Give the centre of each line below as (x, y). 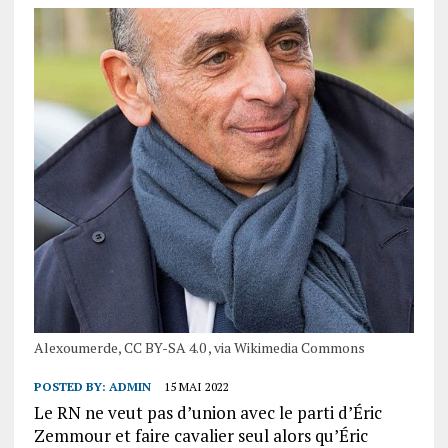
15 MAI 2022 (196, 387)
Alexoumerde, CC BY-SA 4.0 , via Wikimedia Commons (199, 348)
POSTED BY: (71, 387)
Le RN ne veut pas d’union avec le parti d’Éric (207, 413)
